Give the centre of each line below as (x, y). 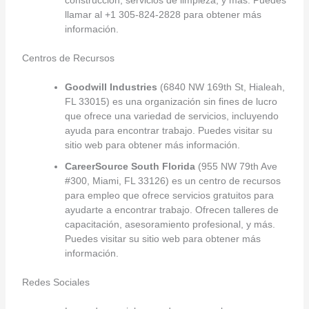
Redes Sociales (56, 282)
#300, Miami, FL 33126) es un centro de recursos (172, 180)
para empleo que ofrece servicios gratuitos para (169, 195)
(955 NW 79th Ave (236, 166)
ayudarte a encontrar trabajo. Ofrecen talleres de (171, 209)
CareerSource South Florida (130, 166)
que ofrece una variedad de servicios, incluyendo (171, 116)
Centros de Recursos (68, 58)
